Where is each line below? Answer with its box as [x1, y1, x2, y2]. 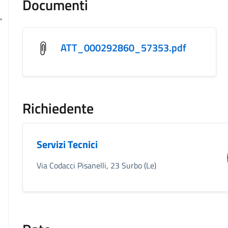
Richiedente [22, 97, 94, 120]
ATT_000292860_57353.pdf [61, 40, 187, 55]
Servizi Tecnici [37, 136, 98, 153]
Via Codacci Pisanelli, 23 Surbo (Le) [37, 159, 157, 172]
